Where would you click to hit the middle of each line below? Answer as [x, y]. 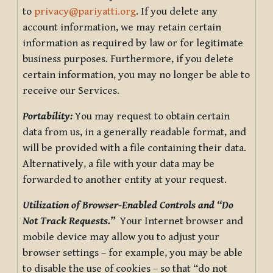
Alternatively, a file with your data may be [119, 164]
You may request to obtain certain [152, 116]
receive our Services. [71, 90]
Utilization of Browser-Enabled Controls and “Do [128, 205]
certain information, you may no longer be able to [136, 75]
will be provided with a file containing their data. [134, 148]
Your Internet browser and [179, 221]
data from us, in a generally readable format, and [134, 132]
